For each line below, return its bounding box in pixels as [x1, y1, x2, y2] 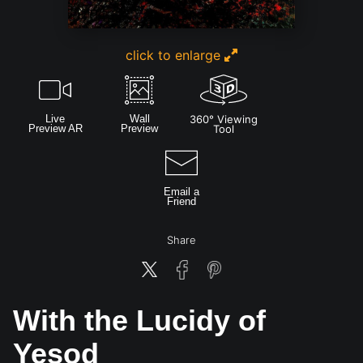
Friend [167, 194, 196, 207]
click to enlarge [126, 46, 224, 63]
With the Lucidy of [13, 303, 266, 337]
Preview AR [28, 122, 83, 135]
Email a [164, 185, 199, 198]
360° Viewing [190, 112, 258, 126]
